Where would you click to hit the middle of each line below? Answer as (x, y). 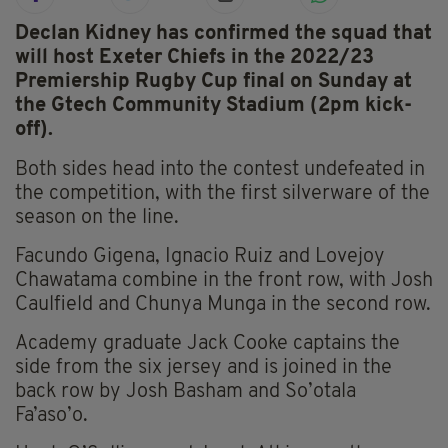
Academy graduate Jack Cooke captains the (207, 344)
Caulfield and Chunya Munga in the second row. (223, 305)
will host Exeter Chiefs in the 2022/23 (194, 58)
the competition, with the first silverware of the (222, 194)
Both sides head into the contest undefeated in (220, 170)
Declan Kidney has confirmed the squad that (223, 34)
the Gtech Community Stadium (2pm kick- (213, 106)
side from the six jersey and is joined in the (203, 368)
